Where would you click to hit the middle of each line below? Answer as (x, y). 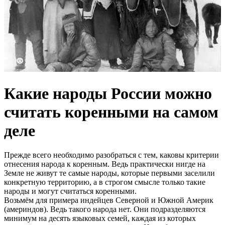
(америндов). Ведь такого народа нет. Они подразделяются (105, 209)
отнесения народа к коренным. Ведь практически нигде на (105, 164)
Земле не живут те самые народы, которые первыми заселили (109, 173)
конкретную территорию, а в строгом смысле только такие (105, 182)
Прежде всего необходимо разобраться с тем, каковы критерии (111, 155)
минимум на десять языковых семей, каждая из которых (100, 218)
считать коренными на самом (111, 112)
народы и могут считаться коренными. (70, 191)
